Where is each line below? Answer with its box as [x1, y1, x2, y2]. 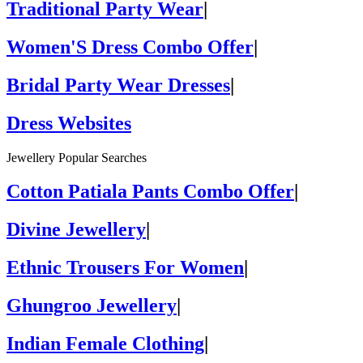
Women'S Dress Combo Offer [6, 36, 254, 58]
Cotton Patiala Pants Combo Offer [6, 181, 294, 203]
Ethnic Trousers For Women [6, 257, 244, 279]
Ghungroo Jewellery [6, 295, 177, 317]
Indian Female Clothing [6, 333, 204, 355]
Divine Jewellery [6, 219, 146, 241]
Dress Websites [6, 112, 131, 134]
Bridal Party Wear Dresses [6, 74, 230, 96]
